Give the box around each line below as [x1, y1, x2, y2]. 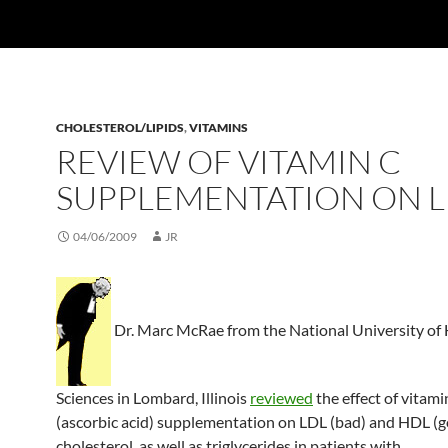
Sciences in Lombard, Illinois [56, 388, 250, 407]
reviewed [250, 388, 313, 407]
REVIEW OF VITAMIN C [56, 141, 401, 182]
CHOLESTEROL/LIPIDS [56, 120, 184, 135]
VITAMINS [189, 120, 248, 135]
